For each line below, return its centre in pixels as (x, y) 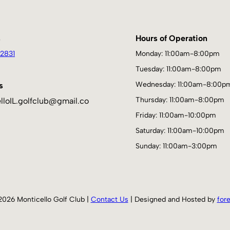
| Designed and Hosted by (172, 199)
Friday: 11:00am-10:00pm (176, 116)
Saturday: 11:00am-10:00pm (180, 131)
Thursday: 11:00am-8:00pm (180, 100)
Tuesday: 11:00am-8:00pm (178, 69)
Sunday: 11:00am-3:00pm (176, 146)
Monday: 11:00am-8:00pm (178, 54)
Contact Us (109, 199)
